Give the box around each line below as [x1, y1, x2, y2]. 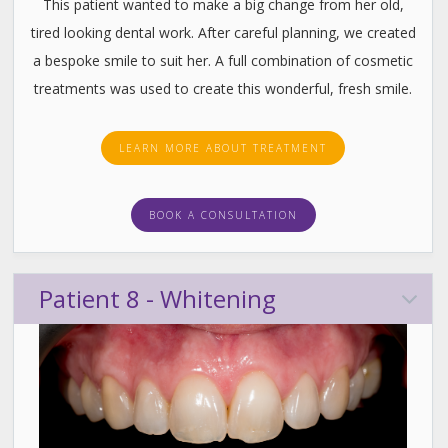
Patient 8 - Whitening [39, 282, 277, 316]
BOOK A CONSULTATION [148, 208, 298, 223]
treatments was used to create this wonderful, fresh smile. [34, 79, 412, 99]
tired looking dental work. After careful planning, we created [30, 23, 416, 43]
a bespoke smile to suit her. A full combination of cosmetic [33, 51, 413, 71]
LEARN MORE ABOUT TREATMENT [119, 141, 327, 156]
